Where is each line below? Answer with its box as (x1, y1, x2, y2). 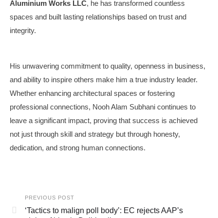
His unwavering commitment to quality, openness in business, (10, 61, 205, 70)
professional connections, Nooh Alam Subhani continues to (10, 102, 196, 111)
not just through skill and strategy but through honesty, (10, 129, 180, 138)
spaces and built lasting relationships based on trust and (10, 12, 186, 21)
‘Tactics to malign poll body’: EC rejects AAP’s (25, 206, 183, 215)
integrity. (10, 26, 36, 35)
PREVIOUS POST (25, 194, 74, 200)
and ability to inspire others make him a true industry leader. (10, 75, 198, 84)
